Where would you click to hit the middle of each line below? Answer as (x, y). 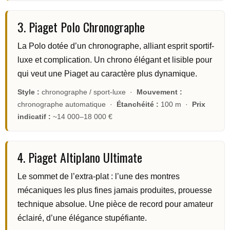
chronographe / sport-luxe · (88, 92)
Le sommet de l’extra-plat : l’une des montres (99, 177)
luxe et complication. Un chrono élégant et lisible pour (115, 60)
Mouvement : (159, 92)
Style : (28, 92)
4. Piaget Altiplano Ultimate (80, 157)
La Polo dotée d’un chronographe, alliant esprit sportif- (116, 46)
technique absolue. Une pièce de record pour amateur (115, 204)
